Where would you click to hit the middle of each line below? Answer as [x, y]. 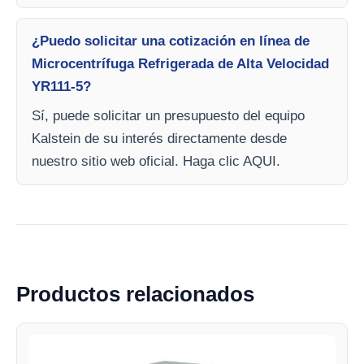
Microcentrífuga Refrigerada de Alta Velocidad [180, 64]
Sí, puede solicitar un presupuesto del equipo [168, 116]
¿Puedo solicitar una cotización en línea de [171, 41]
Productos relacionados [135, 295]
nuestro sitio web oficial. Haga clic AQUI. [156, 162]
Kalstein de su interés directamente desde [159, 139]
